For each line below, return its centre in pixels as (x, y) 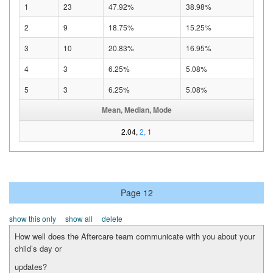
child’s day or (38, 249)
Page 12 (136, 193)
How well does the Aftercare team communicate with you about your (135, 236)
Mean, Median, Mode (136, 110)
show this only (33, 219)
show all (79, 219)
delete (112, 219)
